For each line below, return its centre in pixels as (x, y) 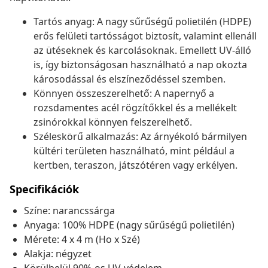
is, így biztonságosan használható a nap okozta (140, 65)
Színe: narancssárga (69, 211)
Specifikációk (44, 189)
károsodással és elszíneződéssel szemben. (130, 79)
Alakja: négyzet (58, 254)
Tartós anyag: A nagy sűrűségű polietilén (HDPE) (142, 22)
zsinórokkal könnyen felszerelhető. (113, 122)
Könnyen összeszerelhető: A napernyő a (124, 94)
